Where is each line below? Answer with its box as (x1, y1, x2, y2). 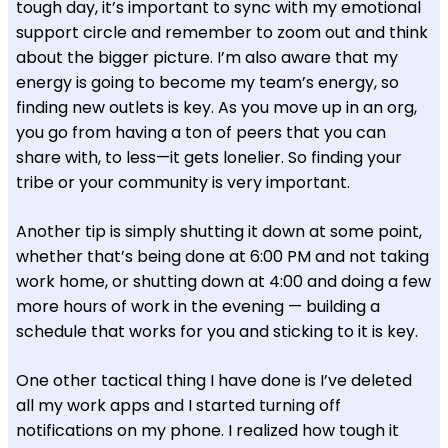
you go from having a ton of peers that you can (16, 120, 386, 144)
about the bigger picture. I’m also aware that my (16, 45, 398, 69)
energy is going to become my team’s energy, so (16, 70, 399, 94)
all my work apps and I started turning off (16, 393, 341, 417)
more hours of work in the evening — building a (16, 294, 380, 318)
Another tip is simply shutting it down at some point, (16, 219, 422, 243)
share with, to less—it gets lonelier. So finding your (16, 145, 402, 169)
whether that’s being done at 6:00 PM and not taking (16, 244, 429, 268)
